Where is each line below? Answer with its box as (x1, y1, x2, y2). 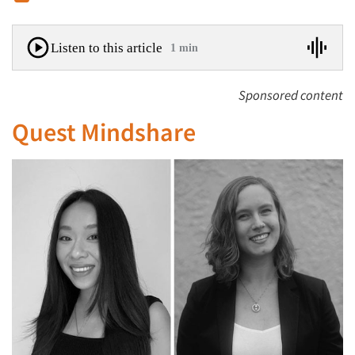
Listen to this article (51, 40, 162, 55)
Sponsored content (239, 86, 343, 104)
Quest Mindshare (12, 116, 196, 148)
